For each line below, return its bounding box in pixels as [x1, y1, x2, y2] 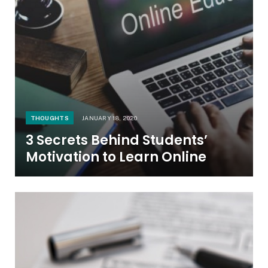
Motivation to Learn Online [25, 148, 206, 167]
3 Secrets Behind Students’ [25, 131, 208, 150]
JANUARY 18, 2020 [81, 114, 138, 122]
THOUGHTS [30, 114, 69, 122]
